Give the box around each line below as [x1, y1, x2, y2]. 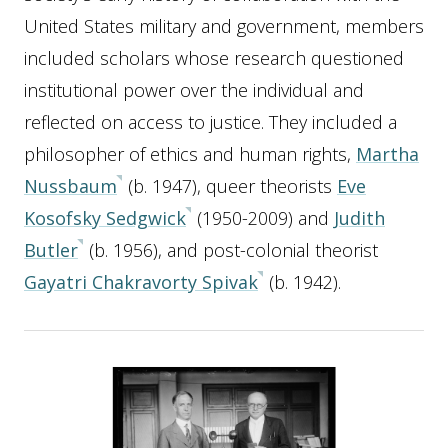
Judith [334, 206, 385, 230]
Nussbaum [24, 174, 117, 198]
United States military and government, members [24, 14, 424, 38]
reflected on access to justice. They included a [24, 110, 397, 134]
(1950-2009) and [192, 206, 334, 230]
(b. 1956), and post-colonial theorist [84, 238, 378, 262]
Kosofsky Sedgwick [24, 206, 186, 230]
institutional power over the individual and [24, 78, 364, 102]
